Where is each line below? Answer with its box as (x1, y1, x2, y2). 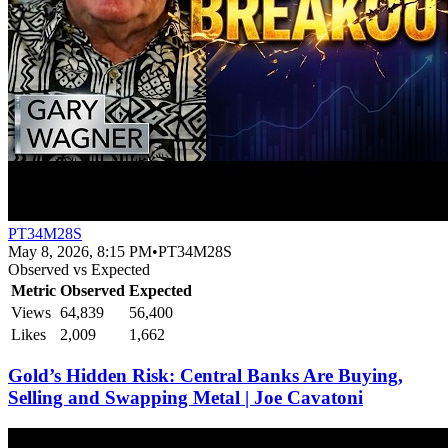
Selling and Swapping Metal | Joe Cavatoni (8, 387, 363, 409)
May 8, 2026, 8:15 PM (8, 242, 152, 260)
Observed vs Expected (8, 260, 150, 278)
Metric (11, 281, 56, 299)
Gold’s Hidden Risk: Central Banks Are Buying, (8, 365, 403, 387)
